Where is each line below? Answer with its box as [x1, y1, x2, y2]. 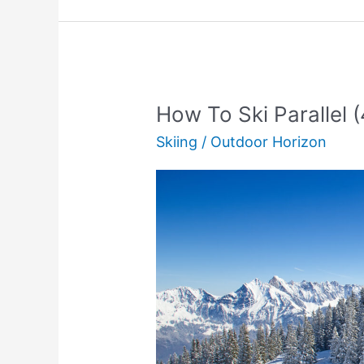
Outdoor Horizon [210, 132, 327, 150]
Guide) [155, 28, 201, 45]
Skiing [156, 132, 198, 150]
